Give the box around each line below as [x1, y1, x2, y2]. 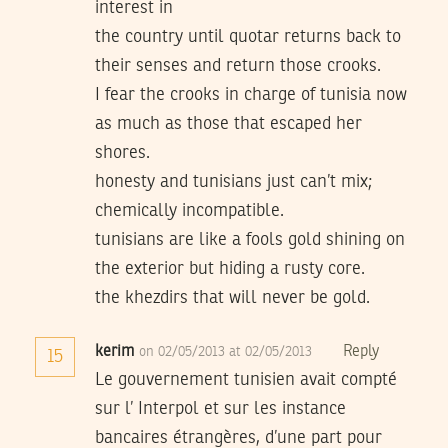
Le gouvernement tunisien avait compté [95, 371, 397, 390]
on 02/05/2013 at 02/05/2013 [139, 345, 316, 360]
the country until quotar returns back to [95, 28, 401, 47]
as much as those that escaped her [95, 115, 362, 134]
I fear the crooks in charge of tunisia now [95, 86, 407, 105]
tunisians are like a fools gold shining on [95, 231, 405, 250]
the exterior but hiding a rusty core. [95, 260, 365, 279]
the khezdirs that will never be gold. [95, 289, 370, 308]
